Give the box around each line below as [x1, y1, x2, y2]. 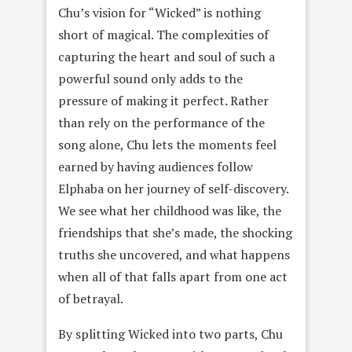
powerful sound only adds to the [58, 70, 243, 88]
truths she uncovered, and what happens [58, 246, 290, 264]
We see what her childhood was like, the [58, 202, 281, 220]
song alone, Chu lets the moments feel [58, 136, 277, 154]
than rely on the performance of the [58, 114, 265, 132]
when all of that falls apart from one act [58, 268, 288, 286]
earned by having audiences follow [58, 158, 253, 176]
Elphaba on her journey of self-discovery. [58, 180, 288, 198]
